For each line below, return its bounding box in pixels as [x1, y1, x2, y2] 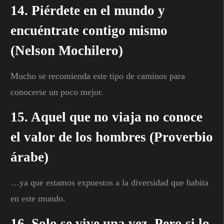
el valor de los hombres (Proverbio [10, 129, 213, 144]
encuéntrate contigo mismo [10, 22, 167, 38]
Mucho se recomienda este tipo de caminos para [10, 70, 185, 81]
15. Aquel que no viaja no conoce [10, 109, 202, 124]
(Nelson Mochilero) [10, 42, 123, 58]
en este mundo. [10, 193, 65, 203]
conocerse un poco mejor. [10, 86, 103, 97]
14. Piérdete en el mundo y [10, 2, 165, 18]
